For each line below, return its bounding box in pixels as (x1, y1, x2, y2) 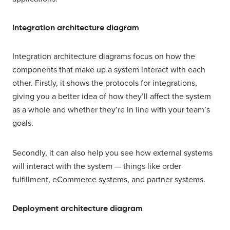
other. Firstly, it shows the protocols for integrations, (12, 78, 197, 89)
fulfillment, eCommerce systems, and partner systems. (12, 175, 205, 185)
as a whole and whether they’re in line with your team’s (12, 105, 210, 116)
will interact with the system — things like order (12, 161, 181, 172)
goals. (12, 118, 33, 129)
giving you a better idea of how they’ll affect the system (12, 91, 211, 102)
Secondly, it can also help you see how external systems (12, 148, 213, 159)
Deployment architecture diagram (12, 203, 143, 214)
